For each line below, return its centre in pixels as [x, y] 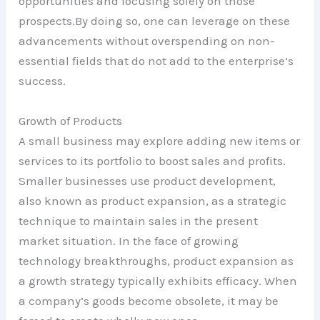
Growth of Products [72, 120]
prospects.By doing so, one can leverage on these [155, 21]
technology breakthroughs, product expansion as [156, 260]
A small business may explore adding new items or [160, 140]
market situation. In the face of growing [129, 240]
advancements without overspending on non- [147, 41]
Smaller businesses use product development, [147, 180]
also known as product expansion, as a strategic [153, 200]
